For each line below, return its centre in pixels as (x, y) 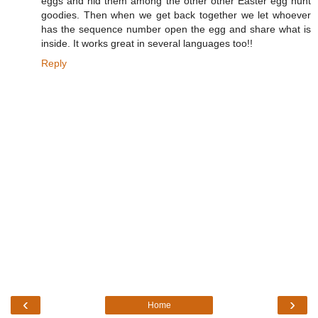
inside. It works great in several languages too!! (147, 44)
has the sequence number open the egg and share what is (176, 29)
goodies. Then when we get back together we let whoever (176, 15)
